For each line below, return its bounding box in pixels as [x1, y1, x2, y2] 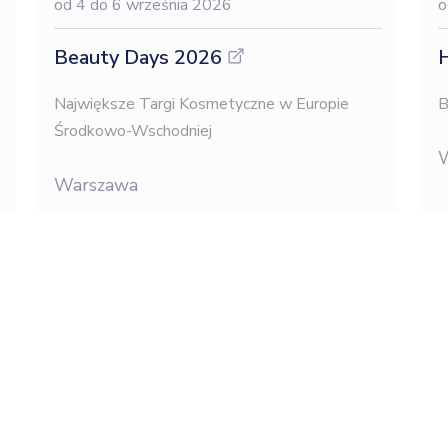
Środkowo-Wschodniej [53, 120, 212, 142]
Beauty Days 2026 [53, 44, 222, 71]
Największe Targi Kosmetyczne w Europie [53, 93, 349, 115]
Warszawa [53, 173, 138, 197]
